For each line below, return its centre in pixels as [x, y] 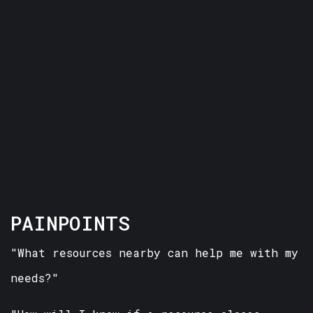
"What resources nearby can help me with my [154, 253]
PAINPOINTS [70, 224]
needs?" [35, 278]
